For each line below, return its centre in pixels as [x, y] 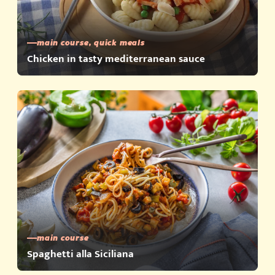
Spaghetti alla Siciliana [80, 254]
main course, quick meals [91, 43]
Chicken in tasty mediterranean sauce [116, 59]
